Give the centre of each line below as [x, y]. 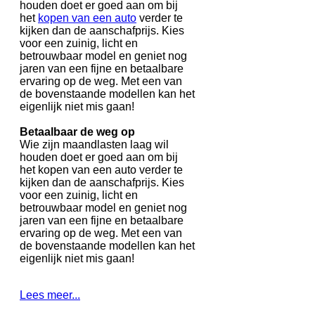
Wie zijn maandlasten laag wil [94, 145]
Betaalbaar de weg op [77, 132]
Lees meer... [50, 295]
